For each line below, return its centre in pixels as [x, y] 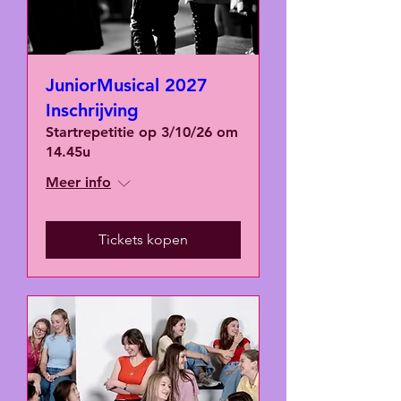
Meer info [78, 182]
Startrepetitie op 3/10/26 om [142, 132]
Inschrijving [92, 110]
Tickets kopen [143, 239]
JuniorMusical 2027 [127, 85]
